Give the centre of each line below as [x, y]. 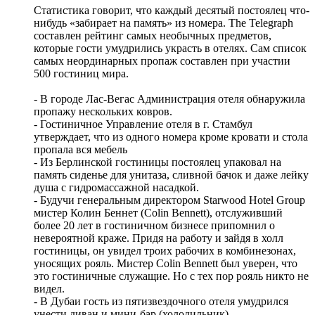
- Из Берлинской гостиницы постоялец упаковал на [157, 162]
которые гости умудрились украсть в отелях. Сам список [170, 48]
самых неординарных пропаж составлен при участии [162, 60]
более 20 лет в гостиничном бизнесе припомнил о [154, 225]
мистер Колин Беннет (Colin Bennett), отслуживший [158, 212]
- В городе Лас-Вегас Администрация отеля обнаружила [169, 98]
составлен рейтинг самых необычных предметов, [153, 35]
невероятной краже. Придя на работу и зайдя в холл [159, 238]
